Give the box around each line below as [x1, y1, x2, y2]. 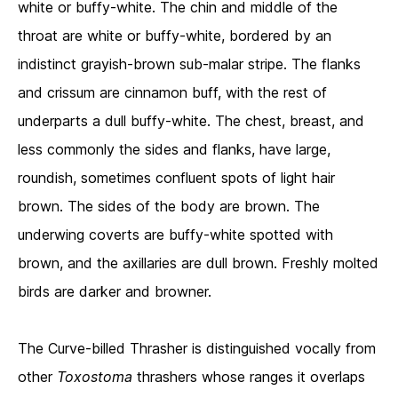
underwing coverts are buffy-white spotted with [18, 226, 333, 244]
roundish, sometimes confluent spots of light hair [18, 169, 335, 187]
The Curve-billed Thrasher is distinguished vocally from [18, 339, 376, 358]
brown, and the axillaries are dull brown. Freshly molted [18, 254, 378, 273]
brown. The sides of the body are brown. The [18, 197, 320, 216]
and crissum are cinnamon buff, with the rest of [18, 84, 327, 102]
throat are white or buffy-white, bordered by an [18, 27, 331, 45]
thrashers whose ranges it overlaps [132, 368, 365, 386]
